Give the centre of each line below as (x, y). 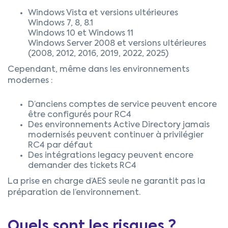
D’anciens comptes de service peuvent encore (122, 105)
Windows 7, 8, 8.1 (61, 24)
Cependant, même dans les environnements (98, 70)
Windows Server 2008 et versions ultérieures (117, 44)
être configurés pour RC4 (80, 115)
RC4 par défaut (60, 146)
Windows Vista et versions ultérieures (103, 13)
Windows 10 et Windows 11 (81, 34)
